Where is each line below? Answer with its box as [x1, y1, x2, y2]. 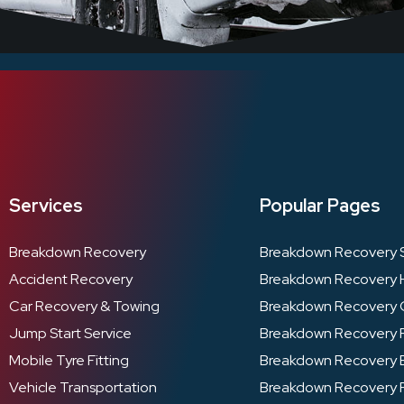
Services [9, 194, 83, 218]
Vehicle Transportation [9, 378, 157, 398]
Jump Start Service [9, 324, 132, 344]
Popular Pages [260, 194, 381, 218]
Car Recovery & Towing [9, 297, 160, 317]
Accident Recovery [9, 270, 133, 289]
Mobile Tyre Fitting [9, 351, 129, 371]
